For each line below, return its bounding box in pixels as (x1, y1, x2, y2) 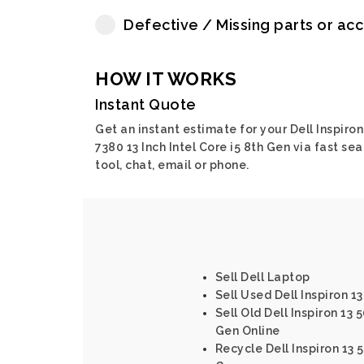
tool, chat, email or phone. (95, 158, 249, 171)
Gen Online (214, 324, 280, 337)
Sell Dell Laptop (214, 271, 310, 284)
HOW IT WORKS (95, 68, 236, 89)
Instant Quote (95, 96, 197, 113)
